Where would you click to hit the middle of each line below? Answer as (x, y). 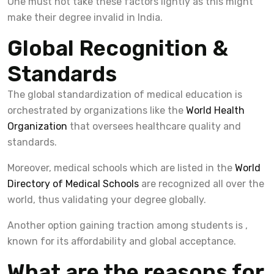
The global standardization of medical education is (125, 94)
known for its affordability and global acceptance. (122, 241)
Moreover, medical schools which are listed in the (120, 168)
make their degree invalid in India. (85, 17)
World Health (214, 110)
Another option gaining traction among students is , (128, 225)
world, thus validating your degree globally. (107, 199)
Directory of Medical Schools (73, 183)
